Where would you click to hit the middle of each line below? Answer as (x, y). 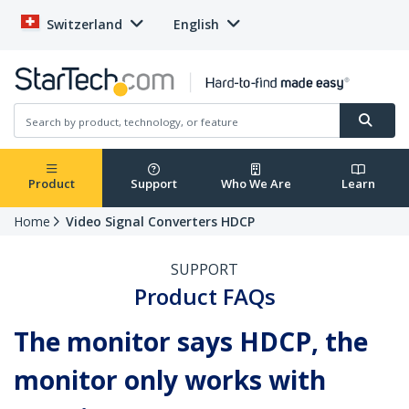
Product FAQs (204, 297)
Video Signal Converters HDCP (160, 222)
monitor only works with (170, 380)
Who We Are (256, 184)
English (196, 24)
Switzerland (84, 24)
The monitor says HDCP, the (191, 342)
